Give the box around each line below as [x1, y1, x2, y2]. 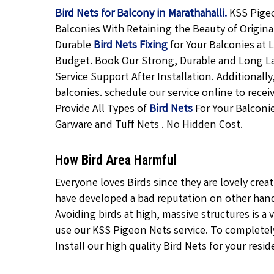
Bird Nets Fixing [94, 38, 168, 54]
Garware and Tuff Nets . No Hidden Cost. [55, 117, 243, 133]
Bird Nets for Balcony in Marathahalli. [55, 6, 228, 22]
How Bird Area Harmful [55, 152, 177, 168]
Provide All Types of [55, 102, 150, 117]
